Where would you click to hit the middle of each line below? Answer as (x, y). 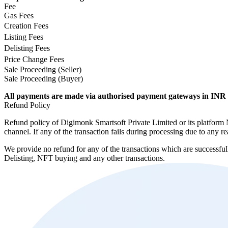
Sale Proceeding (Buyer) (44, 78)
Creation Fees (26, 25)
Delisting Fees (27, 48)
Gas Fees (19, 15)
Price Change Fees (34, 59)
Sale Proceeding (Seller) (43, 69)
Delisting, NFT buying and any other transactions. (84, 158)
